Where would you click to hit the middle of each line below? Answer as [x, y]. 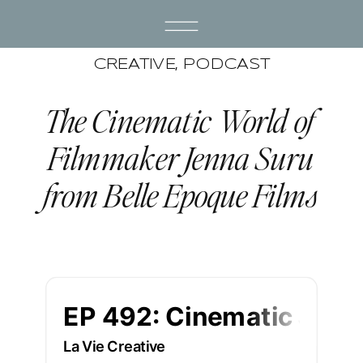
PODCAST [227, 65]
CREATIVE [135, 65]
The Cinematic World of [180, 120]
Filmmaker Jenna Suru [180, 158]
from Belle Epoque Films [180, 195]
